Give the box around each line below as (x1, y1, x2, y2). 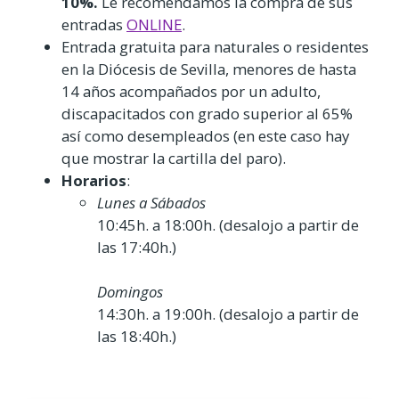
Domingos (97, 281, 163, 302)
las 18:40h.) (97, 325, 176, 346)
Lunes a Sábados (97, 191, 206, 213)
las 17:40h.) (97, 236, 176, 257)
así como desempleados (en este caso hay (61, 125, 349, 146)
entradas (61, 13, 126, 35)
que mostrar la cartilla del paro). (61, 147, 286, 168)
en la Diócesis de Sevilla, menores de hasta (61, 58, 356, 79)
